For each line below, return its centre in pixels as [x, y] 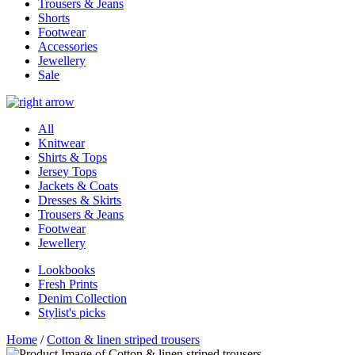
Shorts [54, 18]
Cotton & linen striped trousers [123, 340]
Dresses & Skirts [80, 200]
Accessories [68, 47]
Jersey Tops [67, 172]
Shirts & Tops [73, 158]
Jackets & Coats [78, 186]
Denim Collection [82, 299]
